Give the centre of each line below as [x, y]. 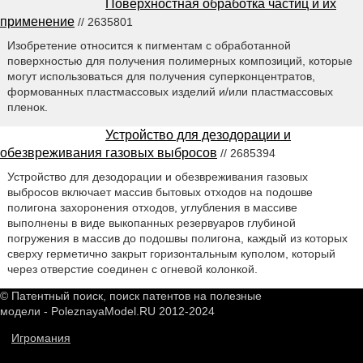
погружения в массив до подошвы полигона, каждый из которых [177, 238]
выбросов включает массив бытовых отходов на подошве [160, 192]
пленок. [27, 107]
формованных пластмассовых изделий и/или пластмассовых [170, 91]
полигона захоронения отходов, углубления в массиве [152, 207]
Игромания [41, 337]
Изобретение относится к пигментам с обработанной [149, 45]
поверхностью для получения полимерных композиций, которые [179, 60]
